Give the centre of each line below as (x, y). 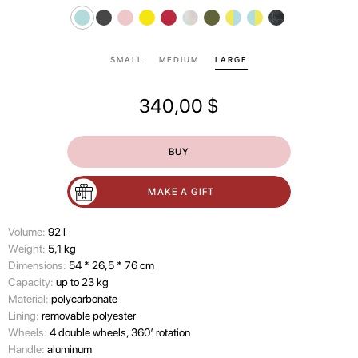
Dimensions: (38, 265)
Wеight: (28, 249)
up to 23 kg (82, 282)
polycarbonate (84, 299)
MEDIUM (179, 59)
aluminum (70, 349)
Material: (30, 299)
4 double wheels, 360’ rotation (120, 332)
